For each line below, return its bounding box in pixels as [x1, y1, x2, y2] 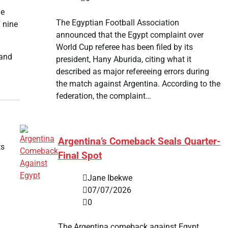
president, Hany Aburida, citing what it [55, 54, 191, 64]
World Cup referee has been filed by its [55, 42, 193, 52]
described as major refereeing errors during [55, 66, 209, 76]
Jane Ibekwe [87, 173, 132, 183]
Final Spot [58, 150, 102, 161]
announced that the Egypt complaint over [55, 30, 204, 40]
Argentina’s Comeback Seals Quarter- [58, 135, 220, 147]
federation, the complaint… [55, 91, 151, 101]
